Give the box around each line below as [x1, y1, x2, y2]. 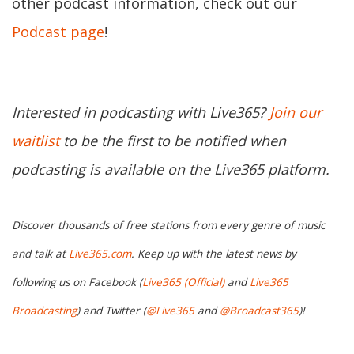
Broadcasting [12, 303, 77, 318]
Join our [269, 103, 322, 122]
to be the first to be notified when [59, 131, 286, 150]
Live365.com [69, 247, 131, 262]
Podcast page [12, 22, 104, 41]
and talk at [12, 247, 69, 262]
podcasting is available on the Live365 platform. [12, 160, 330, 179]
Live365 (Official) [142, 275, 224, 290]
